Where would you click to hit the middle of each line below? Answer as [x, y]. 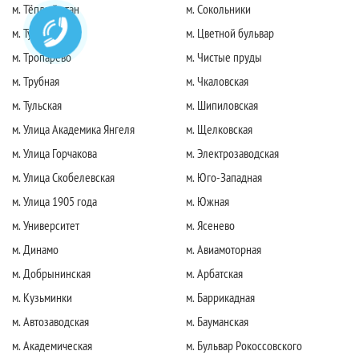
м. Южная [208, 201]
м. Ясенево [210, 225]
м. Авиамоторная [224, 249]
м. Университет [46, 225]
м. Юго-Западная [224, 177]
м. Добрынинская [51, 273]
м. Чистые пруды [224, 56]
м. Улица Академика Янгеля [73, 129]
